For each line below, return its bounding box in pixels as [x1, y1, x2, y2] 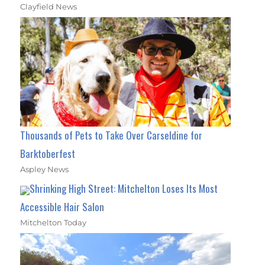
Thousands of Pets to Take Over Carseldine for [20, 128, 203, 143]
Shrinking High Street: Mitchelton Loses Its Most [30, 181, 218, 196]
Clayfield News [20, 1, 77, 11]
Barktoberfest [20, 146, 76, 161]
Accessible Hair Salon [20, 199, 105, 215]
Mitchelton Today [20, 218, 87, 228]
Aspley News [20, 164, 69, 174]
